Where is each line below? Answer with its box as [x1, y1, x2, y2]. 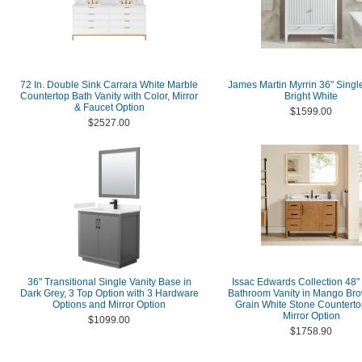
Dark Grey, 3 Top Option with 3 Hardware [19, 288, 199, 299]
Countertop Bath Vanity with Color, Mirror [20, 90, 198, 102]
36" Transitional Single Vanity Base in [27, 276, 192, 288]
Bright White [284, 90, 338, 102]
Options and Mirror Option [53, 299, 166, 310]
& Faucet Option [74, 102, 145, 113]
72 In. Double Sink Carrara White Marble [20, 79, 198, 90]
